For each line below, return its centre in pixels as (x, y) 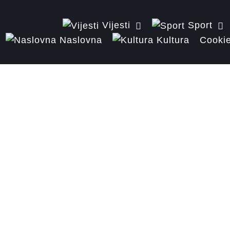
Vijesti (117, 25)
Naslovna (81, 40)
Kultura (173, 40)
